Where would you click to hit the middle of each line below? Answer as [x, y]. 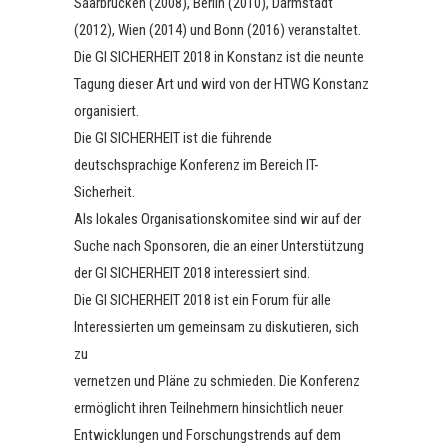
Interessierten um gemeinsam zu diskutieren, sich [216, 327]
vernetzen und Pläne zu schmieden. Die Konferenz [217, 381]
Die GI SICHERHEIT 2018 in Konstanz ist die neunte [219, 57]
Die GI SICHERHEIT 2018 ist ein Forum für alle [202, 300]
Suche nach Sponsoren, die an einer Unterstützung [219, 246]
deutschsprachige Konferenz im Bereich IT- [196, 165]
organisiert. [106, 111]
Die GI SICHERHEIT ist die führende [173, 138]
